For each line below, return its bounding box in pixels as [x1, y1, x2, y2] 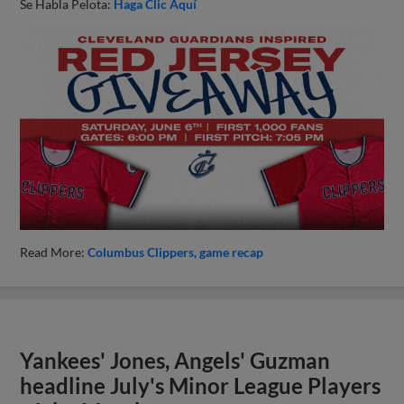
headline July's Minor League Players [20, 373, 381, 399]
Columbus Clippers [87, 244, 195, 261]
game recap [199, 244, 264, 261]
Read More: [20, 244, 88, 261]
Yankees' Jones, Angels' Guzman [20, 348, 331, 374]
